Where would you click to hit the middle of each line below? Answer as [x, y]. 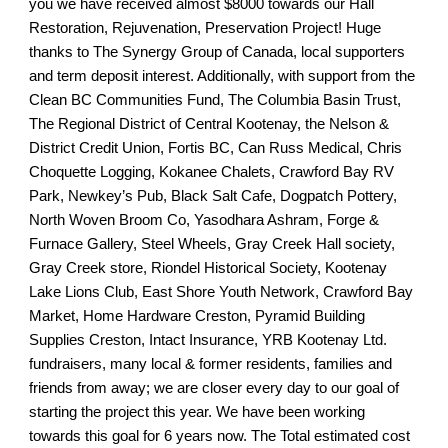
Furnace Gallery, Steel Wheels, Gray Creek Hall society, [212, 243]
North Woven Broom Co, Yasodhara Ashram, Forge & [204, 219]
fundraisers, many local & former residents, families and [211, 363]
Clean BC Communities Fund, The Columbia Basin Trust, [215, 99]
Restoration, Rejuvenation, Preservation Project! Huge [205, 27]
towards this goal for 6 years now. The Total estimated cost [220, 435]
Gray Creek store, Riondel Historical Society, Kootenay [208, 267]
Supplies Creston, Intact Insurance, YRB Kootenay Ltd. [208, 339]
